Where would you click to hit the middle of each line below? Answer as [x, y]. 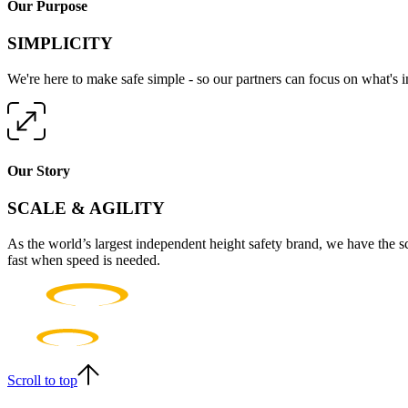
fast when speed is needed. [84, 260]
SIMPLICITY [60, 43]
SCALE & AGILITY [86, 209]
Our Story [39, 170]
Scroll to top [42, 380]
